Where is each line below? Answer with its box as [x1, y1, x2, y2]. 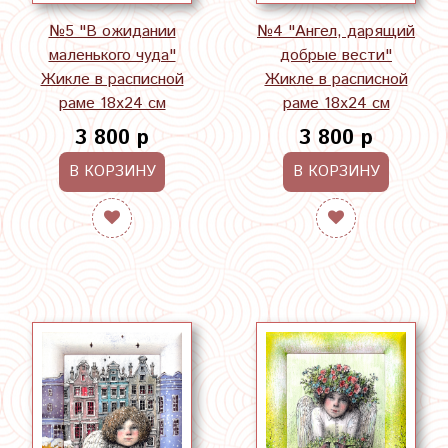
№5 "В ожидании [48, 19, 176, 43]
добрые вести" [280, 43, 392, 67]
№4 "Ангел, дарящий [257, 19, 415, 43]
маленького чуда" [48, 43, 176, 67]
